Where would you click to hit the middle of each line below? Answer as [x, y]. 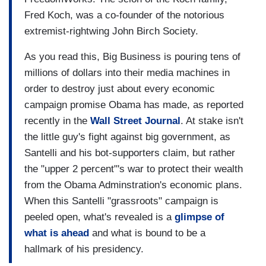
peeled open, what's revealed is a [99, 217]
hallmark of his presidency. [84, 249]
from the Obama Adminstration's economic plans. [133, 185]
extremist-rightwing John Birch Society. [111, 31]
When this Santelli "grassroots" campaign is [121, 201]
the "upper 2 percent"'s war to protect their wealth [134, 169]
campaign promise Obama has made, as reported [134, 104]
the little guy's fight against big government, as [127, 137]
